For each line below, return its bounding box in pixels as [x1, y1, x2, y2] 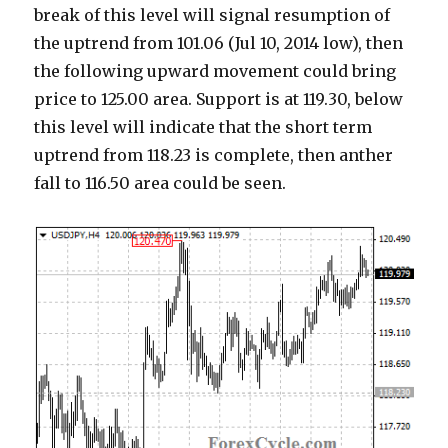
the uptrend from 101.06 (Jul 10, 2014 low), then [34, 33, 404, 54]
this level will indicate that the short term [34, 117, 373, 138]
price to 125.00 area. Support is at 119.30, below [34, 89, 404, 110]
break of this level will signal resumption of [34, 5, 391, 26]
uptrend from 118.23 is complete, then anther [34, 145, 394, 166]
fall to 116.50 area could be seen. [34, 173, 287, 194]
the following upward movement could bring [34, 61, 397, 82]
